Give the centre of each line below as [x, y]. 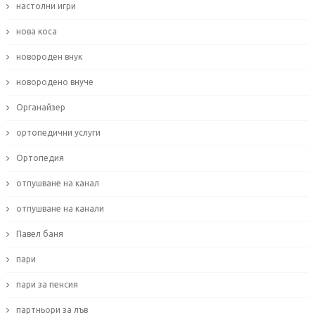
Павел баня [39, 234]
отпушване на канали [60, 209]
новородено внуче [54, 82]
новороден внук [49, 57]
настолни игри [46, 6]
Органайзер [40, 108]
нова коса [36, 32]
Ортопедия [40, 158]
